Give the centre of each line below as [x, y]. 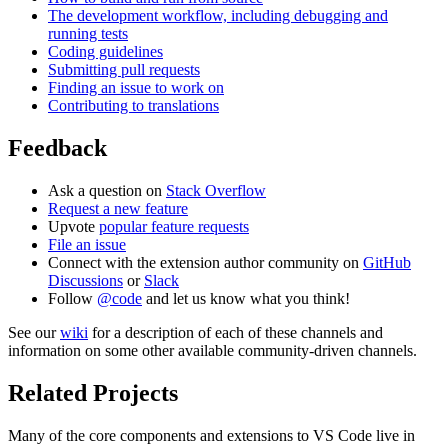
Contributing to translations [133, 106]
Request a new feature [118, 209]
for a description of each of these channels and [235, 333]
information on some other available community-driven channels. [212, 351]
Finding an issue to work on [136, 88]
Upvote [73, 227]
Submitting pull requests [124, 70]
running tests [88, 34]
